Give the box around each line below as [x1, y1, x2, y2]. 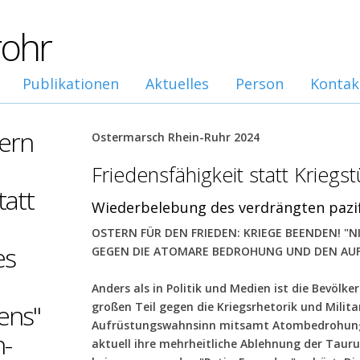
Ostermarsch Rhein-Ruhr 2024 [92, 129, 260, 145]
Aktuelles [145, 74, 209, 93]
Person [235, 74, 284, 93]
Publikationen [22, 74, 119, 93]
